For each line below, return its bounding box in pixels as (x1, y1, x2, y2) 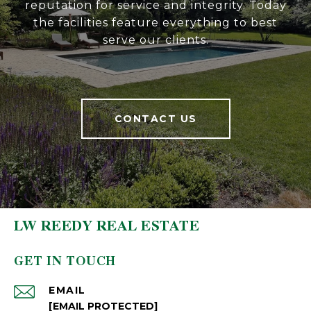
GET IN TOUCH (14, 252, 116, 271)
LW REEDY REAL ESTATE (14, 215, 199, 237)
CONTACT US (114, 112, 197, 125)
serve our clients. (102, 33, 209, 47)
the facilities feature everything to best (33, 16, 278, 29)
